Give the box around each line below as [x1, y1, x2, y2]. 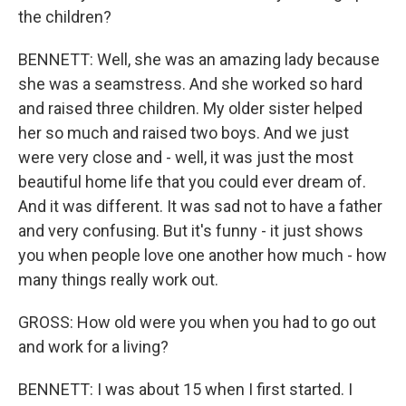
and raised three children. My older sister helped [18, 99, 362, 118]
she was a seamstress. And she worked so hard [18, 74, 362, 93]
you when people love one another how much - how [18, 246, 387, 265]
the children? [18, 7, 111, 26]
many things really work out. [18, 270, 218, 289]
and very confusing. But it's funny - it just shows [18, 221, 363, 240]
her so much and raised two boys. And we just [18, 123, 349, 142]
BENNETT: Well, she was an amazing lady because [18, 50, 380, 69]
